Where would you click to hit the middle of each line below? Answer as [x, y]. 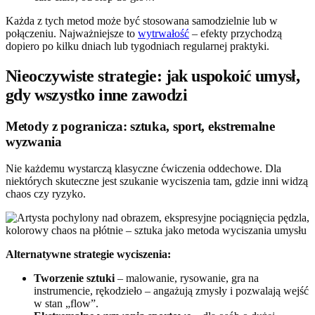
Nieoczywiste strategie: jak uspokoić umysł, [153, 76]
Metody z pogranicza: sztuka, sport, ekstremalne [140, 126]
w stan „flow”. [66, 304]
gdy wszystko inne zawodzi [96, 95]
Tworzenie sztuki [74, 278]
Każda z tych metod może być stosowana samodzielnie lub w [142, 20]
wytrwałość [163, 33]
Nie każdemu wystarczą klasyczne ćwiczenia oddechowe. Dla [143, 169]
